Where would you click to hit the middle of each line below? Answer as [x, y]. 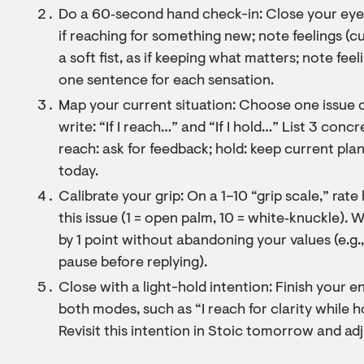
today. [78, 172]
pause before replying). [133, 263]
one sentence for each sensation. [166, 81]
